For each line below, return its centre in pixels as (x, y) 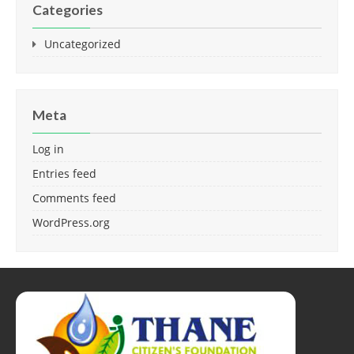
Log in (48, 149)
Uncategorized (83, 44)
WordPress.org (71, 222)
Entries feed (64, 173)
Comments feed (74, 198)
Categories (68, 10)
